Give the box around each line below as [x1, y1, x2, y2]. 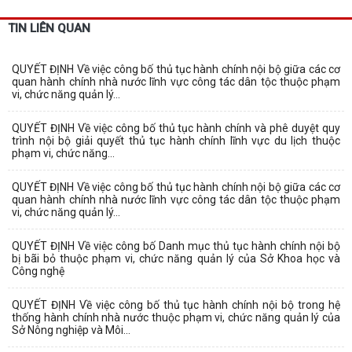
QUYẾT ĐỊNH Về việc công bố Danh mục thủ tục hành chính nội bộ [12, 239, 340, 252]
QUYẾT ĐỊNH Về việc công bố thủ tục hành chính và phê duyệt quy [12, 121, 340, 134]
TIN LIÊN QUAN [8, 20, 90, 35]
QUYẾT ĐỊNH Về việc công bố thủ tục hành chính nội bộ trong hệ [12, 298, 340, 311]
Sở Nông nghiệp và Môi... [12, 323, 130, 336]
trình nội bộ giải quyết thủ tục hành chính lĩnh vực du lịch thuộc [12, 134, 340, 147]
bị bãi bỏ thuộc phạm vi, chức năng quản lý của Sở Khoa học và [12, 251, 340, 265]
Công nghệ [12, 264, 64, 277]
